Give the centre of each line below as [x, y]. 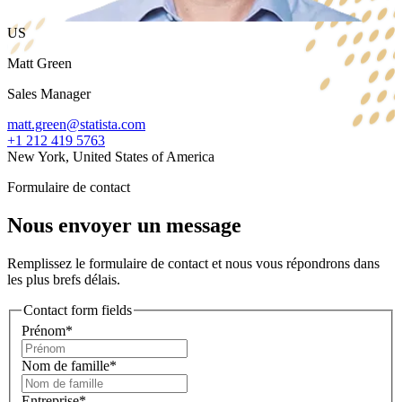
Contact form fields [78, 310]
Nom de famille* [69, 366]
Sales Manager [49, 94]
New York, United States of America [111, 157]
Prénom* [47, 331]
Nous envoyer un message [124, 225]
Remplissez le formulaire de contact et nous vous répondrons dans [193, 263]
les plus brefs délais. [64, 279]
